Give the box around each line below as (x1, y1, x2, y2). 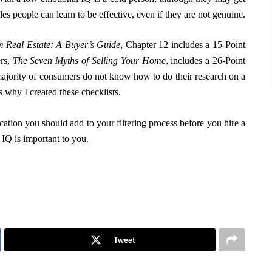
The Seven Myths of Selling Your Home (12, 55, 166, 66)
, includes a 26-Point (165, 55, 245, 66)
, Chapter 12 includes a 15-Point (120, 39, 246, 50)
